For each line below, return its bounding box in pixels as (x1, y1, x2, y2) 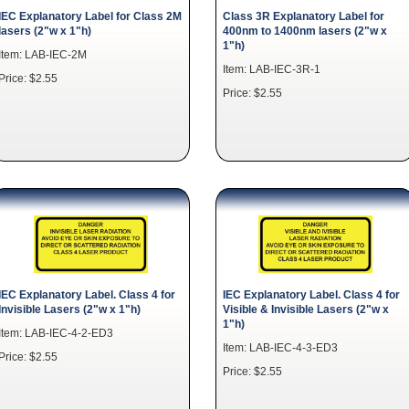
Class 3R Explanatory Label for (223, 9, 384, 22)
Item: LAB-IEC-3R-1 (223, 62, 320, 75)
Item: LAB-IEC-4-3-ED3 (223, 341, 338, 353)
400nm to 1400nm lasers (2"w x (223, 24, 387, 37)
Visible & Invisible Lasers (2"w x (223, 302, 389, 315)
